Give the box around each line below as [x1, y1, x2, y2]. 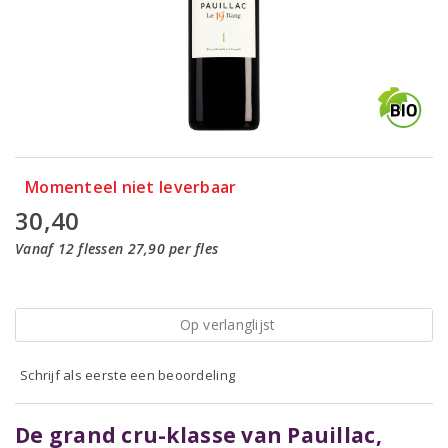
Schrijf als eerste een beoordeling [20, 366, 236, 384]
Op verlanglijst [179, 315, 276, 334]
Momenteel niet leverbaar [25, 176, 237, 198]
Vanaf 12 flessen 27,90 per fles [15, 239, 219, 258]
